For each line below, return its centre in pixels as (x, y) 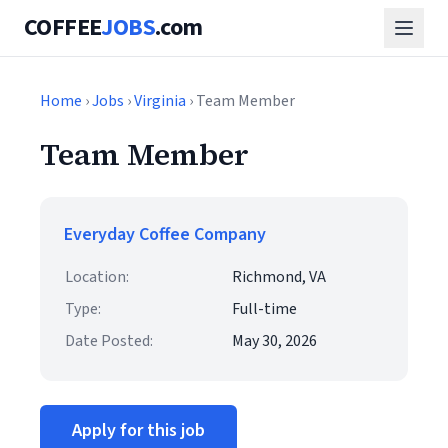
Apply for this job (138, 430)
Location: (97, 277)
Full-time (264, 309)
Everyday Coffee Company (165, 234)
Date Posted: (109, 341)
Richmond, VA (279, 277)
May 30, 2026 (274, 341)
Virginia (160, 101)
